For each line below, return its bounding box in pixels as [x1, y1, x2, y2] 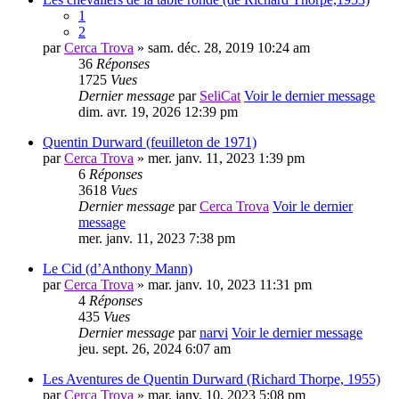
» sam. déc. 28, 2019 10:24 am [134, 40, 310, 56]
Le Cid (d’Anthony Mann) [43, 261, 192, 277]
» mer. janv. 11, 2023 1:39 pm [134, 151, 305, 167]
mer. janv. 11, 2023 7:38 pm [78, 231, 235, 247]
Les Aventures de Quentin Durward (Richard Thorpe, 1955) [43, 371, 380, 387]
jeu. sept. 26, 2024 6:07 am [78, 341, 231, 357]
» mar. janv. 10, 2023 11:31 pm [134, 277, 312, 293]
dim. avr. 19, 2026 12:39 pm [78, 104, 238, 120]
